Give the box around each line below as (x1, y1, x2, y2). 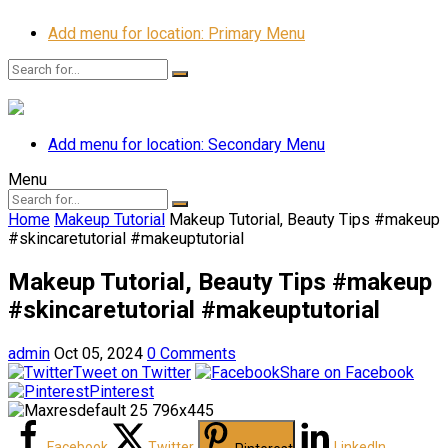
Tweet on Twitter (73, 362, 191, 382)
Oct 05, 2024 (54, 343, 143, 363)
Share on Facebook (280, 362, 414, 382)
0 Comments (147, 343, 236, 363)
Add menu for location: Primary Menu (48, 24, 305, 43)
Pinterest (89, 381, 154, 401)
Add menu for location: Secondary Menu (48, 135, 325, 154)
